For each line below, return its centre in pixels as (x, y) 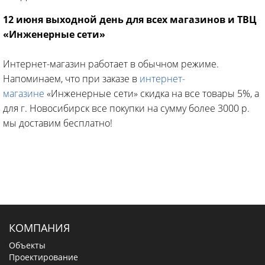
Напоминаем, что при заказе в (71, 79)
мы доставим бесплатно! (58, 123)
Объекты (27, 245)
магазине (24, 93)
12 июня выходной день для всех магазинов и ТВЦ (130, 20)
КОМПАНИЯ (39, 228)
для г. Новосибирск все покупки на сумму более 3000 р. (126, 108)
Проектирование (43, 257)
